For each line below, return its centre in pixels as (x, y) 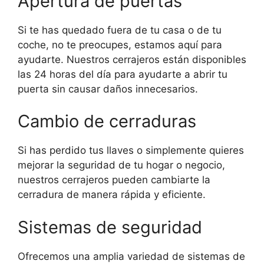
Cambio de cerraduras (107, 121)
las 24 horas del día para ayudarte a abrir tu (123, 74)
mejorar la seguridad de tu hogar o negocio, (121, 165)
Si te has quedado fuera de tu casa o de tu (120, 30)
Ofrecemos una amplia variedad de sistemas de (131, 256)
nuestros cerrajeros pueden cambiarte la (114, 180)
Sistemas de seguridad (110, 227)
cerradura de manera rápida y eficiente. (112, 195)
